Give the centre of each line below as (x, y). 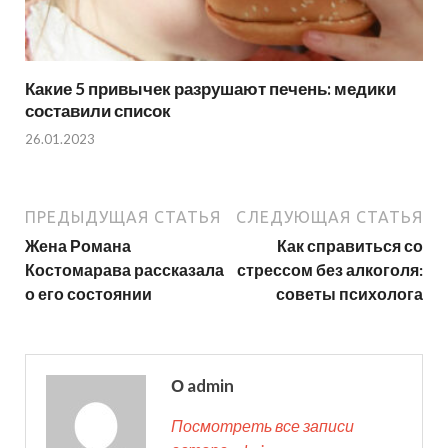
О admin (202, 386)
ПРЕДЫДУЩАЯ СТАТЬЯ (123, 217)
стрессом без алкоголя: (330, 270)
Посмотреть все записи (262, 426)
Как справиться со (350, 246)
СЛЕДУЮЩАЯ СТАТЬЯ (329, 217)
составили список (98, 110)
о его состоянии (88, 294)
